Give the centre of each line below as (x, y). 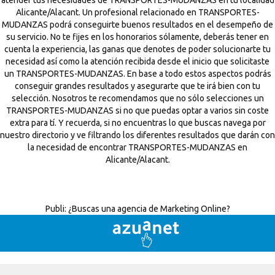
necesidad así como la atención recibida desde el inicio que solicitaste (137, 61)
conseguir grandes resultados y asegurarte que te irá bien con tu (137, 86)
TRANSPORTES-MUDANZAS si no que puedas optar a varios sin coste (137, 110)
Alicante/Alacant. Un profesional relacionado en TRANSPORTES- (137, 12)
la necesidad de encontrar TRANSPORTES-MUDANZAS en (137, 147)
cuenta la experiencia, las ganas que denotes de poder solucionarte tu (137, 49)
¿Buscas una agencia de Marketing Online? (148, 209)
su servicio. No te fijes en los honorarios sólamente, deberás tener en (137, 37)
